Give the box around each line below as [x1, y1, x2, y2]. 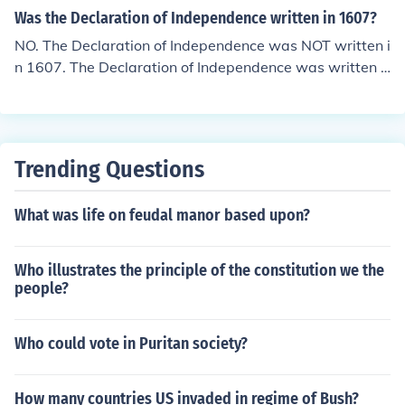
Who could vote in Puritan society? [14, 334, 248, 353]
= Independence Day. [14, 101, 156, 119]
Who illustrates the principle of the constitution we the [14, 260, 384, 280]
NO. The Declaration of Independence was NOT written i [14, 36, 391, 54]
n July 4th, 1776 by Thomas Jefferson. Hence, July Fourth [14, 80, 391, 98]
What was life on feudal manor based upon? [14, 205, 310, 225]
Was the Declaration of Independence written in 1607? [14, 8, 377, 28]
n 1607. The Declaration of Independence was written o [14, 58, 389, 76]
